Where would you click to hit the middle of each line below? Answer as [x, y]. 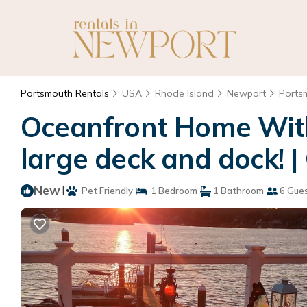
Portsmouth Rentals [66, 93]
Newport [246, 93]
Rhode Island [184, 93]
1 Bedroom [172, 191]
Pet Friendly [105, 191]
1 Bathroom [237, 191]
